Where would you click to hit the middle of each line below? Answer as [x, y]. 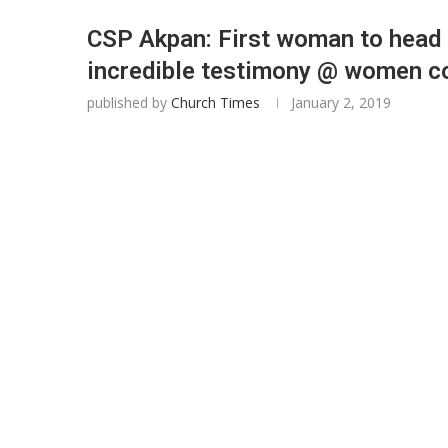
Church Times [215, 102]
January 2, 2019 [341, 102]
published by [129, 102]
